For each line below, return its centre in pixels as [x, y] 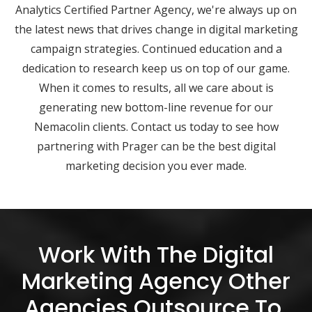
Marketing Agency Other [156, 281]
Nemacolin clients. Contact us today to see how [156, 126]
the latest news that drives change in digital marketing [156, 29]
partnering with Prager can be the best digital [156, 146]
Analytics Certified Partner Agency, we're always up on [156, 9]
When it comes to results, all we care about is [156, 87]
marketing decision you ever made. [156, 165]
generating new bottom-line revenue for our [156, 107]
